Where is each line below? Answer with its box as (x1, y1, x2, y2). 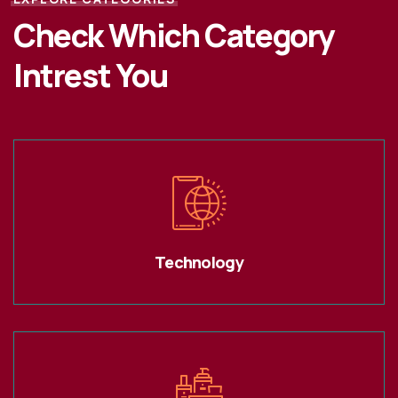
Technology (155, 251, 243, 273)
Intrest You (13, 54, 168, 97)
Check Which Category (13, 14, 335, 57)
